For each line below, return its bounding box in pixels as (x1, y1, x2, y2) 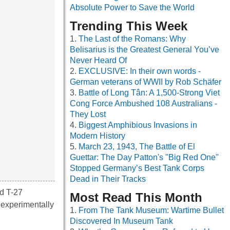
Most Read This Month (70, 190, 202, 205)
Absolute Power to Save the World (70, 3, 195, 12)
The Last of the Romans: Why (79, 34, 186, 44)
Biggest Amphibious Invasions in (79, 121, 197, 130)
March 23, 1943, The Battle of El (79, 142, 195, 151)
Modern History (70, 131, 125, 141)
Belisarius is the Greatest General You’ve (70, 45, 219, 54)
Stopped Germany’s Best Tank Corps (70, 164, 204, 173)
